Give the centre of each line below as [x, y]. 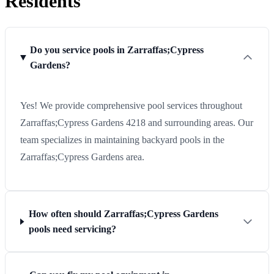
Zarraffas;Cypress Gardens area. [82, 157]
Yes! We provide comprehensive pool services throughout [131, 106]
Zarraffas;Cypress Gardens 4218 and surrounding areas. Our [137, 123]
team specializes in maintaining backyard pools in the [122, 140]
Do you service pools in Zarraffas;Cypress [117, 50]
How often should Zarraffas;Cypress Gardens [124, 214]
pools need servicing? [73, 229]
